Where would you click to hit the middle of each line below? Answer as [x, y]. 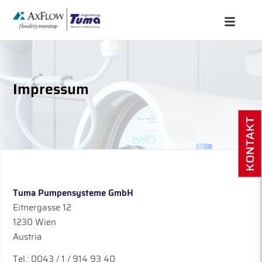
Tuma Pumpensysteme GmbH [73, 193]
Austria [28, 237]
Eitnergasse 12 [42, 207]
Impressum [51, 89]
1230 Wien [35, 222]
